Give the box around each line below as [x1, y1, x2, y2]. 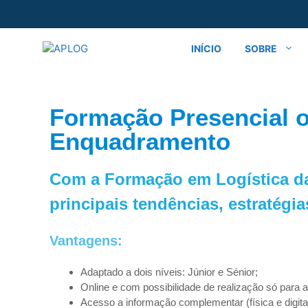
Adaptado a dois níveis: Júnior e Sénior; [80, 265, 258, 278]
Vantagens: [49, 232, 122, 248]
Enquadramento [49, 127, 230, 155]
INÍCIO [191, 42, 221, 54]
